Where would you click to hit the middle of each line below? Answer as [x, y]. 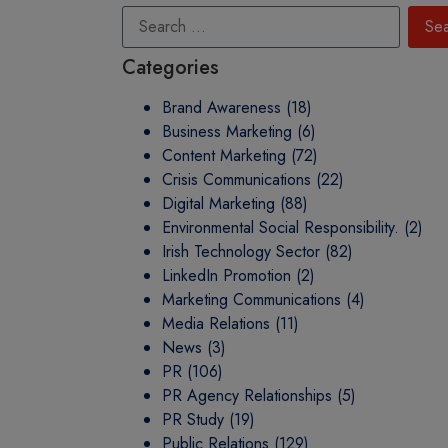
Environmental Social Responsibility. [280, 227]
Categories [170, 67]
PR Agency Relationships [247, 395]
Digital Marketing [218, 203]
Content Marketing [224, 155]
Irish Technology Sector [241, 251]
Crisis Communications [236, 179]
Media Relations [216, 323]
